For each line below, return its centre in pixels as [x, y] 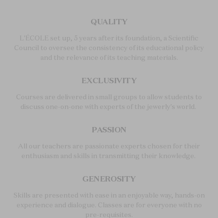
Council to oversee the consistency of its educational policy [109, 48]
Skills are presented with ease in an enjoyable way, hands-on [109, 195]
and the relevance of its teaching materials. [109, 58]
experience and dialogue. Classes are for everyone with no [109, 205]
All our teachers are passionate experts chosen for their [109, 146]
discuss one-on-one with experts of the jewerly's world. [109, 107]
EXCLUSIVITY [109, 81]
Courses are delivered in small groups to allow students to [109, 97]
